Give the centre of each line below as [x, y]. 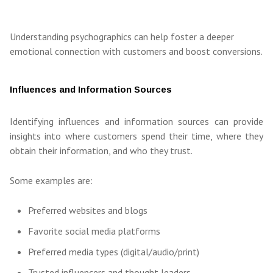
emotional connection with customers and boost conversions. [136, 51]
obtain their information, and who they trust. [101, 151]
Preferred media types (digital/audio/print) [114, 252]
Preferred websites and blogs [88, 211]
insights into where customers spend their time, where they [136, 136]
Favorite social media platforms [94, 231]
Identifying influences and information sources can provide [136, 122]
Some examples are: [51, 181]
